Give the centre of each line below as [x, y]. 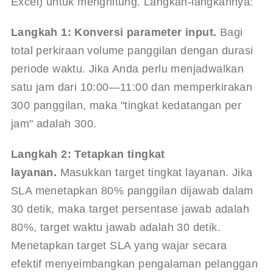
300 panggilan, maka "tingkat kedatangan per [128, 105]
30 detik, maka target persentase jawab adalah [132, 209]
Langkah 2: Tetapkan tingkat [90, 154]
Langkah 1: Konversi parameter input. [114, 32]
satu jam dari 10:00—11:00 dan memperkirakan [133, 87]
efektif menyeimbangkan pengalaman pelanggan [136, 264]
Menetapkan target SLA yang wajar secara [120, 245]
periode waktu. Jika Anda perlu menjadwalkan [129, 69]
